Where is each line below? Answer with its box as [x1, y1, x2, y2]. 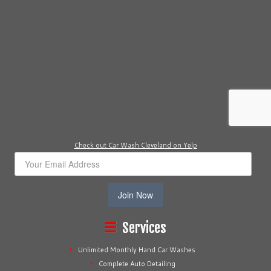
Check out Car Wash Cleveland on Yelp [74, 140, 197, 150]
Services [122, 220, 166, 236]
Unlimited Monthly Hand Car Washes [78, 245, 195, 255]
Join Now [118, 189, 153, 201]
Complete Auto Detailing [98, 259, 175, 269]
